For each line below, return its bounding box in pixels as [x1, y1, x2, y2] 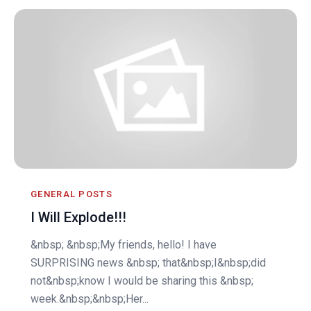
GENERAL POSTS [31, 188, 112, 199]
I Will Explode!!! [31, 208, 126, 226]
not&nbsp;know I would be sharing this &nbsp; [31, 274, 253, 287]
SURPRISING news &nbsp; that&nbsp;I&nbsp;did [31, 255, 266, 269]
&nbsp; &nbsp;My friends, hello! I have [31, 237, 217, 251]
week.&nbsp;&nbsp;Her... [31, 292, 149, 305]
